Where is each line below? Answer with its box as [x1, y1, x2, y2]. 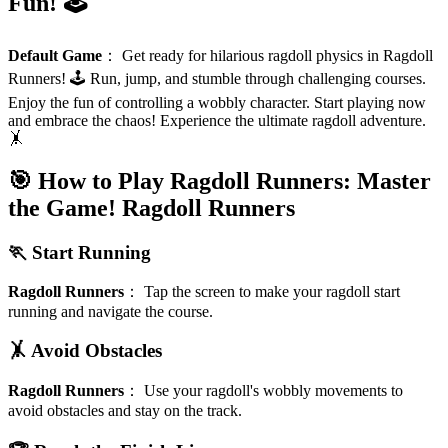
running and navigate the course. [8, 303, 213, 321]
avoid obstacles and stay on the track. [8, 401, 242, 419]
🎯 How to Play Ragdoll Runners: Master [8, 167, 431, 194]
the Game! [8, 194, 116, 221]
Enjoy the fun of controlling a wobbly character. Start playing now [8, 93, 426, 111]
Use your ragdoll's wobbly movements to [144, 381, 403, 399]
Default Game [8, 46, 102, 64]
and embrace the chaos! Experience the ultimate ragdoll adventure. [8, 111, 426, 129]
